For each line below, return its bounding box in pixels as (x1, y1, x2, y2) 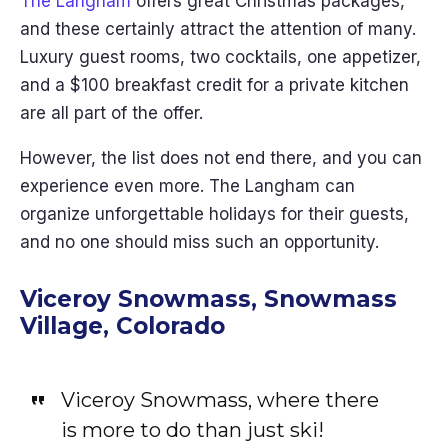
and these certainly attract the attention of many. (20, 19, 416, 39)
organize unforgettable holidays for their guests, (20, 204, 409, 224)
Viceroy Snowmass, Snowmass (20, 285, 397, 313)
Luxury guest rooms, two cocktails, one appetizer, (20, 47, 421, 67)
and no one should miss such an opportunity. (20, 232, 384, 252)
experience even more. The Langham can (20, 176, 355, 196)
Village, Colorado (20, 312, 225, 340)
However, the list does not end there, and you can (20, 148, 422, 168)
